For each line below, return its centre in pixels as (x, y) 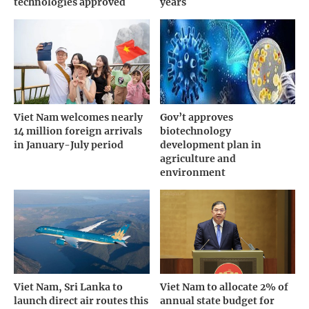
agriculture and (198, 158)
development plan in (210, 144)
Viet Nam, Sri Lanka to (68, 287)
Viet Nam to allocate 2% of (224, 287)
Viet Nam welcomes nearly (78, 117)
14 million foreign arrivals (78, 131)
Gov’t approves (196, 117)
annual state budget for (217, 301)
